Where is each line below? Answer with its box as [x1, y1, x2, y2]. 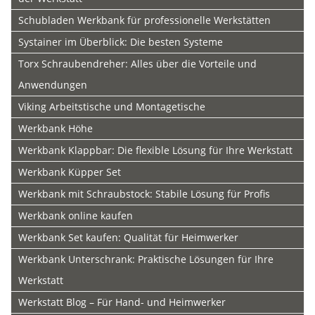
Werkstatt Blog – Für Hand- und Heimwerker [18, 295, 226, 309]
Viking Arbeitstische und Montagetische [18, 100, 205, 114]
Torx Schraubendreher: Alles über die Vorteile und [18, 57, 257, 71]
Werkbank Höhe [18, 122, 93, 136]
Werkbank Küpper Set [18, 165, 121, 179]
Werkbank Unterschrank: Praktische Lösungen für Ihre [18, 252, 274, 266]
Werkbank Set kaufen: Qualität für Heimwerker [18, 231, 238, 245]
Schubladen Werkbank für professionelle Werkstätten [18, 13, 271, 27]
